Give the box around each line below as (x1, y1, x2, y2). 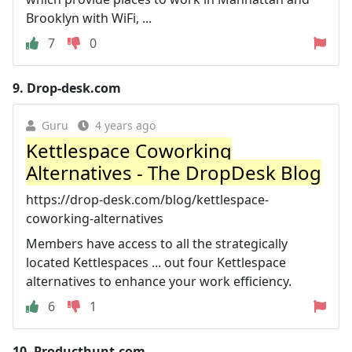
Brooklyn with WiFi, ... (26, 9, 152, 27)
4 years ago (95, 118, 156, 133)
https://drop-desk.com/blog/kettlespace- (26, 191, 269, 208)
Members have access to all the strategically (26, 235, 288, 252)
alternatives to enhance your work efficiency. (26, 273, 291, 290)
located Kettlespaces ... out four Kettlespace (26, 254, 286, 271)
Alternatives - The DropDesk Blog (26, 159, 321, 185)
